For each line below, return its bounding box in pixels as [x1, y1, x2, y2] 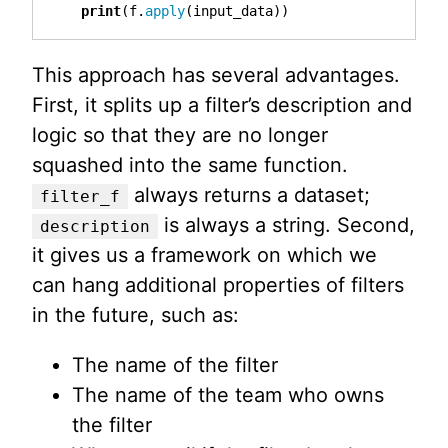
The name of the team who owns [72, 382, 384, 407]
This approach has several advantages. [32, 62, 400, 87]
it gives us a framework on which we [32, 242, 377, 267]
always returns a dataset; [128, 182, 370, 207]
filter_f [40, 186, 120, 206]
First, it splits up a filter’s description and [32, 92, 412, 117]
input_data [193, 2, 273, 19]
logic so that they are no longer [32, 122, 328, 147]
